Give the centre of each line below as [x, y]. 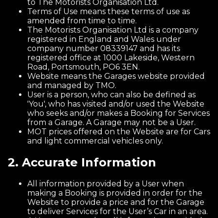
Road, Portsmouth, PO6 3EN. [83, 67]
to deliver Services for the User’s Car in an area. [118, 211]
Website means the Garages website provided [116, 76]
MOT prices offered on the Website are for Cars [119, 132]
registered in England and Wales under [104, 39]
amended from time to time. [82, 21]
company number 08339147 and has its [104, 48]
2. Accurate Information [82, 162]
